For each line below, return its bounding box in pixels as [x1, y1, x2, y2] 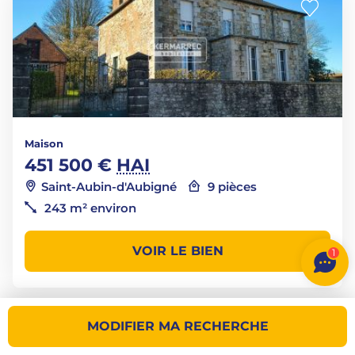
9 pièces [204, 179, 257, 194]
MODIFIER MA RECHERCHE [86, 319, 269, 334]
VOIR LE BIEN [132, 243, 223, 258]
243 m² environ [41, 200, 136, 216]
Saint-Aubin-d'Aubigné [41, 179, 177, 194]
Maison [25, 137, 63, 150]
